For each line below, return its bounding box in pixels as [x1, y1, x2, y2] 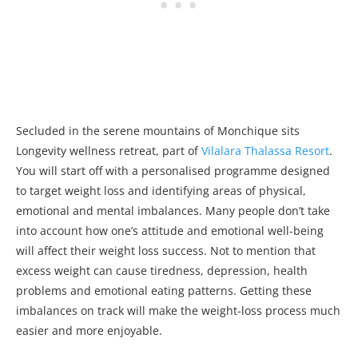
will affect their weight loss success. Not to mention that [16, 242, 316, 258]
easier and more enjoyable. [16, 322, 162, 338]
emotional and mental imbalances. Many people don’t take [16, 202, 330, 218]
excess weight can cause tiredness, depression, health [16, 262, 308, 278]
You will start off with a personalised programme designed [16, 162, 330, 178]
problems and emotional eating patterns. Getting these [16, 282, 312, 298]
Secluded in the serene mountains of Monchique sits [16, 122, 300, 138]
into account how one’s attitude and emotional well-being [16, 222, 324, 238]
